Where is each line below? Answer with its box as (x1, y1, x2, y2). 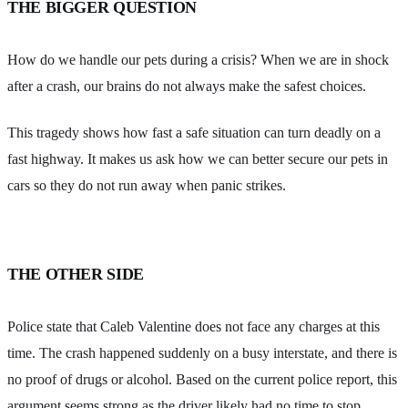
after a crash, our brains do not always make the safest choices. (7, 78, 366, 95)
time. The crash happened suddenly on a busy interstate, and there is (7, 344, 397, 361)
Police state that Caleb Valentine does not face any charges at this (7, 318, 380, 334)
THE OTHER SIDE (7, 264, 144, 283)
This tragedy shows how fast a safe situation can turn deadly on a (7, 124, 381, 140)
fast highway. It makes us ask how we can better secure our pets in (7, 150, 388, 167)
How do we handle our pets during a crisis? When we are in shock (7, 52, 389, 68)
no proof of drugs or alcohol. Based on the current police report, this (7, 371, 397, 387)
